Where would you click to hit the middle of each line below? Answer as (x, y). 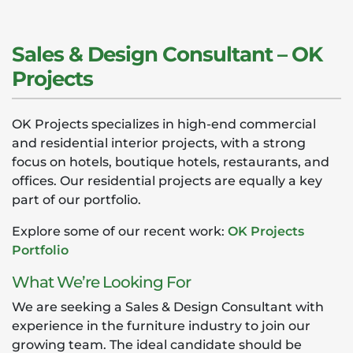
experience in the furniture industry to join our (161, 326)
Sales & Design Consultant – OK (167, 54)
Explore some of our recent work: (120, 231)
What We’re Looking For (101, 282)
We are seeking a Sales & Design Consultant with (168, 307)
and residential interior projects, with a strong (159, 143)
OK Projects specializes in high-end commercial (164, 124)
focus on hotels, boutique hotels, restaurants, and (171, 162)
